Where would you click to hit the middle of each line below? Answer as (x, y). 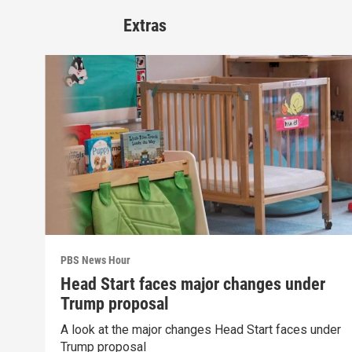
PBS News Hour (96, 260)
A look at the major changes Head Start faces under (201, 329)
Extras (145, 26)
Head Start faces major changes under (193, 284)
